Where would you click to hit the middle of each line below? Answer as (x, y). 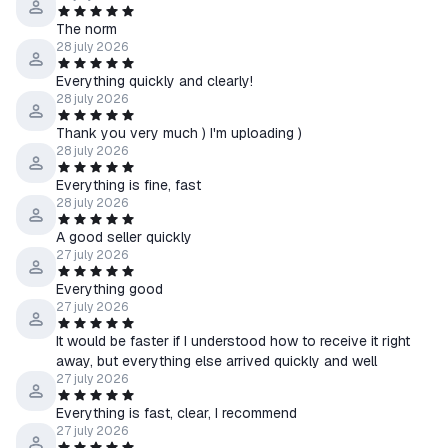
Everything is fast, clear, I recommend (176, 413)
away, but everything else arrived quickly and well (216, 361)
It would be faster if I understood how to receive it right (233, 341)
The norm (86, 29)
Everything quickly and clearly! (154, 81)
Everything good (109, 289)
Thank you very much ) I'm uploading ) (179, 133)
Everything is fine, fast (128, 185)
